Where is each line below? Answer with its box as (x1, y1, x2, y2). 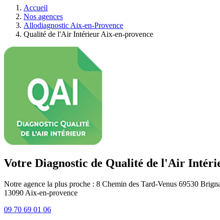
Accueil (24, 3, 48, 12)
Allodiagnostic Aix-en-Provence (24, 21, 123, 29)
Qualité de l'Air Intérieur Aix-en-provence (24, 30, 153, 38)
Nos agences (24, 12, 63, 21)
